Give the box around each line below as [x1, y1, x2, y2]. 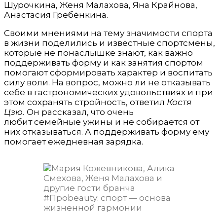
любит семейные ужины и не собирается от [4, 117, 199, 127]
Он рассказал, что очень [25, 107, 134, 117]
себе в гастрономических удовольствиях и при [4, 87, 213, 98]
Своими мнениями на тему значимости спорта [4, 28, 213, 38]
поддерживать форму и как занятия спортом [4, 58, 203, 68]
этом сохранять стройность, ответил [4, 97, 167, 108]
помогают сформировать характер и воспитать [4, 68, 213, 78]
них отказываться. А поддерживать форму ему [4, 127, 209, 137]
